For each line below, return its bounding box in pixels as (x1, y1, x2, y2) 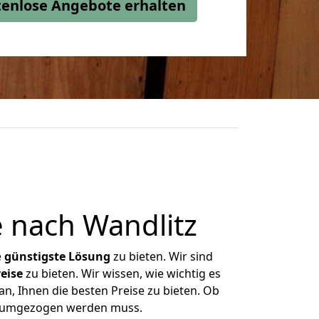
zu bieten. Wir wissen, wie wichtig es (22, 266, 221, 281)
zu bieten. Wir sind (110, 249, 213, 264)
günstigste (4, 249, 66, 264)
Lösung (68, 249, 110, 264)
